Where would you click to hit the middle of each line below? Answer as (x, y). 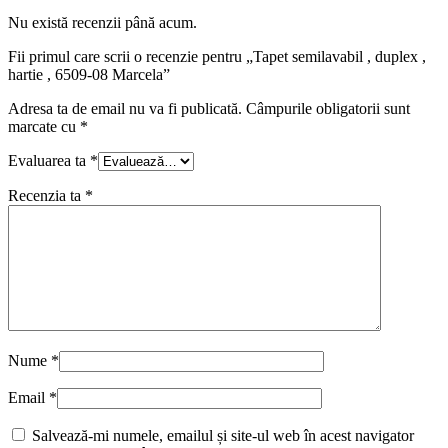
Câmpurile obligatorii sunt (328, 108)
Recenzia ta (46, 195)
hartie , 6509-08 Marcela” (89, 74)
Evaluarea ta (49, 160)
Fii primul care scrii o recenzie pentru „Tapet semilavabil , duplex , (217, 56)
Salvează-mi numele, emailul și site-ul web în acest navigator (223, 435)
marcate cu (44, 126)
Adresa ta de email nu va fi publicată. (125, 108)
